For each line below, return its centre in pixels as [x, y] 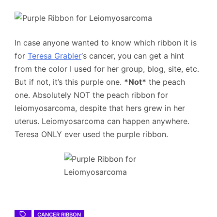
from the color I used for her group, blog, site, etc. [107, 69]
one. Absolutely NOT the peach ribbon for [91, 95]
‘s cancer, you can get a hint [133, 56]
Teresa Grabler [54, 56]
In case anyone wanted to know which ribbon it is [106, 43]
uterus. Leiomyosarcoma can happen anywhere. [102, 121]
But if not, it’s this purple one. [69, 82]
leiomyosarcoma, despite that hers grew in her [100, 108]
